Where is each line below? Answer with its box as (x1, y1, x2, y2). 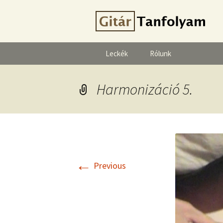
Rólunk (150, 49, 171, 58)
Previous (92, 160, 126, 171)
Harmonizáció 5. (97, 80, 193, 99)
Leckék (106, 49, 128, 58)
